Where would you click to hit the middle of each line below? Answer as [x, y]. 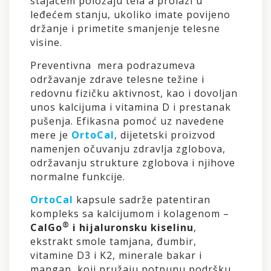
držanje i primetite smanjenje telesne [125, 28]
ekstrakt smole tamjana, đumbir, [113, 241]
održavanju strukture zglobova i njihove [133, 162]
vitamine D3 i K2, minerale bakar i [116, 255]
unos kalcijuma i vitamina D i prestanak [131, 107]
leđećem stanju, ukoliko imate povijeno [130, 14]
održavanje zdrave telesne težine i [117, 79]
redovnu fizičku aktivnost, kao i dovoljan [134, 93]
